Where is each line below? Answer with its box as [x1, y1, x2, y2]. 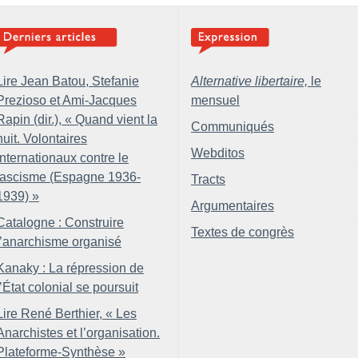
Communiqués [191, 120, 274, 133]
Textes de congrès [191, 225, 294, 239]
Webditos [191, 146, 245, 160]
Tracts [191, 173, 225, 186]
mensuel [191, 93, 240, 107]
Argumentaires [191, 199, 274, 213]
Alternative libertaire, [191, 74, 308, 88]
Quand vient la [75, 113, 157, 126]
